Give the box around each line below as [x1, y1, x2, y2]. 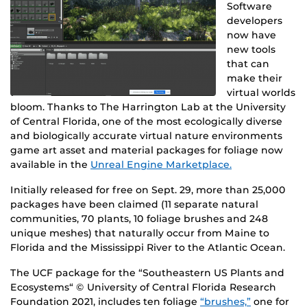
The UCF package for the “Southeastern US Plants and [10, 266, 284, 279]
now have [227, 28, 276, 41]
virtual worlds [227, 86, 295, 99]
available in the [10, 158, 90, 171]
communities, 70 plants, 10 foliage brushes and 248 [10, 212, 268, 225]
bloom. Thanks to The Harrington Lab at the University [10, 100, 286, 113]
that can [227, 57, 269, 70]
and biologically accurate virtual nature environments [10, 129, 282, 142]
